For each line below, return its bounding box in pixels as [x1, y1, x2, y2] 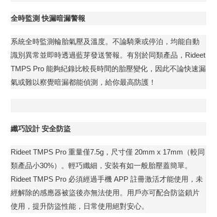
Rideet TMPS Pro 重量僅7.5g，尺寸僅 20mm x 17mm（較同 [11, 148, 205, 156]
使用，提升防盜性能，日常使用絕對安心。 [11, 202, 149, 210]
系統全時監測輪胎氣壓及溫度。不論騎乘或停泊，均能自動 [11, 37, 200, 46]
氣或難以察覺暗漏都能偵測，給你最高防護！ [11, 78, 156, 86]
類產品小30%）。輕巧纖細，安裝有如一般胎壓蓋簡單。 [11, 161, 192, 170]
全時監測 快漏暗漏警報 [11, 14, 85, 22]
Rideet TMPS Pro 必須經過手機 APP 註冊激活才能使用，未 [11, 175, 203, 183]
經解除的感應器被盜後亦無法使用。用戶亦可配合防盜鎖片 [11, 188, 200, 197]
